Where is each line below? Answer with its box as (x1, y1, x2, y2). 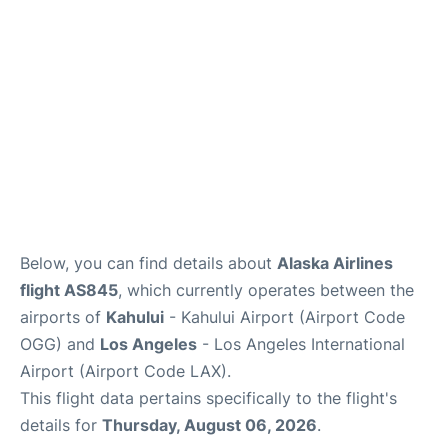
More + (16, 35, 62, 52)
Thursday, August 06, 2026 (102, 415, 317, 435)
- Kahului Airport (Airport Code (164, 307, 405, 327)
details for (20, 415, 102, 435)
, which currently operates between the (118, 280, 414, 300)
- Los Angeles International (197, 334, 405, 354)
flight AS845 (20, 280, 118, 300)
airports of (20, 307, 106, 327)
